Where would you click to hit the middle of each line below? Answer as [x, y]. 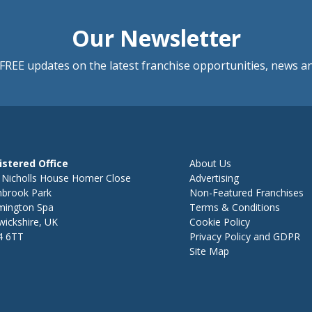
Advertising [214, 178]
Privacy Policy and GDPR [245, 236]
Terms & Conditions [235, 207]
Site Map [209, 251]
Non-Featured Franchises [247, 192]
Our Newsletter [156, 38]
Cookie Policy [220, 221]
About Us [210, 163]
